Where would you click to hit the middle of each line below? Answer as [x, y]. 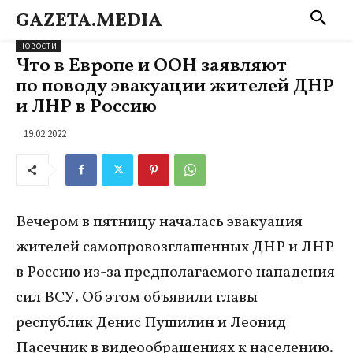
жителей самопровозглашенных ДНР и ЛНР [175, 247]
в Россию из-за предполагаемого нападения [175, 272]
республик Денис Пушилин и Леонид [151, 323]
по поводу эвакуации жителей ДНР [175, 87]
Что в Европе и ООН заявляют [151, 66]
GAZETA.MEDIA [89, 21]
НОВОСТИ [38, 46]
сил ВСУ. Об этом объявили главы [137, 297]
